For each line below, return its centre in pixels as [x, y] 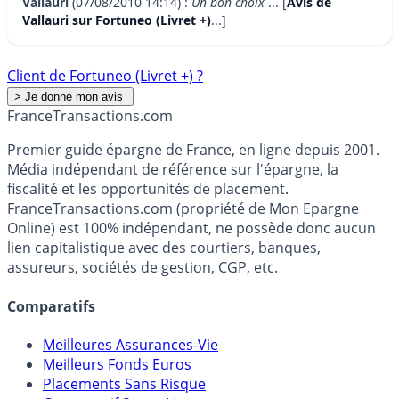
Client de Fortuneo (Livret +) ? [105, 76]
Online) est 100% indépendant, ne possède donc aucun [191, 228]
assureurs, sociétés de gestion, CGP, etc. [142, 268]
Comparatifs [51, 306]
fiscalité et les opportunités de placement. [148, 189]
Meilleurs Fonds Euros [117, 364]
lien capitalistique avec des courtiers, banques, [164, 248]
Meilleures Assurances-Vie [130, 344]
